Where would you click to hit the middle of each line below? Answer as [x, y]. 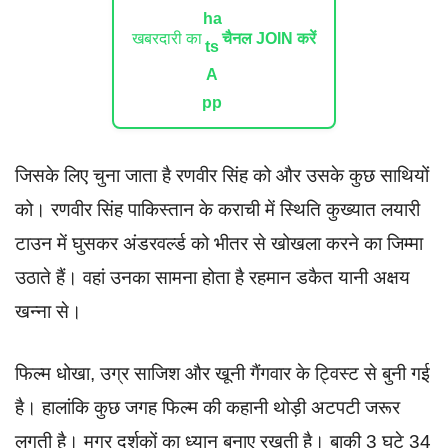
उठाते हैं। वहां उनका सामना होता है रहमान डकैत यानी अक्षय [212, 277]
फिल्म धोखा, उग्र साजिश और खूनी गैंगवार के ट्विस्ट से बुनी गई [222, 373]
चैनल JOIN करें [269, 38]
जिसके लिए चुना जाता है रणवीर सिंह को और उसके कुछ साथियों [222, 175]
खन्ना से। [48, 311]
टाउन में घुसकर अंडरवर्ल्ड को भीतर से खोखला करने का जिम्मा [219, 243]
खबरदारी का [167, 38]
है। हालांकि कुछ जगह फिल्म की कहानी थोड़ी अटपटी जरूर [207, 407]
